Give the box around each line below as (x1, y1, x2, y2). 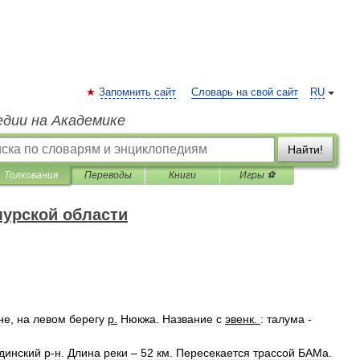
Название (162, 313, 213, 325)
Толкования (4, 170, 58, 181)
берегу (69, 313, 104, 325)
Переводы (84, 170, 132, 181)
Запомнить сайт (99, 87, 176, 98)
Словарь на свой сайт (191, 87, 298, 98)
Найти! (288, 143, 323, 156)
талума (267, 313, 305, 325)
